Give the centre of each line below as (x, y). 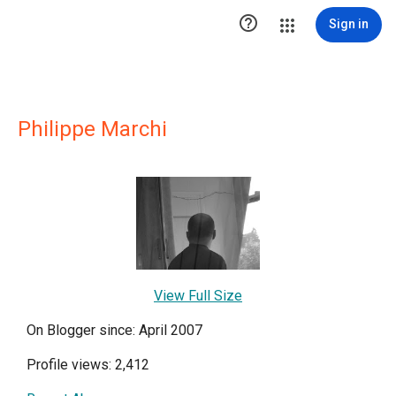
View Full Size (198, 296)
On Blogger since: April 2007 (114, 330)
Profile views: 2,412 (88, 365)
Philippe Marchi (92, 129)
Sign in (349, 24)
